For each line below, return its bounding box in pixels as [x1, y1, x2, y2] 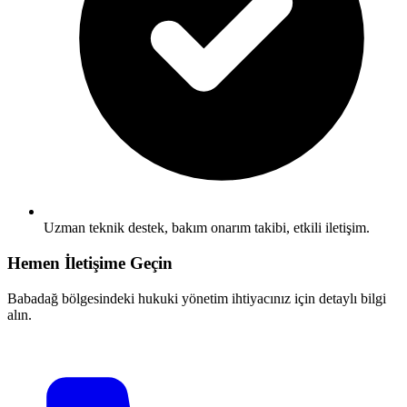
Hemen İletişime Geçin [7, 253, 173, 273]
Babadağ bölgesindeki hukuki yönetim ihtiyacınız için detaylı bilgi [7, 290, 386, 306]
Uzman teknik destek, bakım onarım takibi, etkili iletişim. [44, 220, 370, 236]
